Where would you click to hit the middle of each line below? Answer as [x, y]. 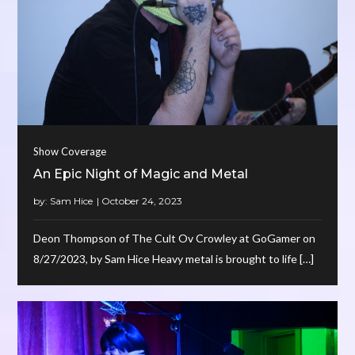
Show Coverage [70, 151]
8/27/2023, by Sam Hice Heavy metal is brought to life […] [174, 258]
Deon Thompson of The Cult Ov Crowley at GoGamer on [175, 238]
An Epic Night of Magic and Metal [141, 174]
